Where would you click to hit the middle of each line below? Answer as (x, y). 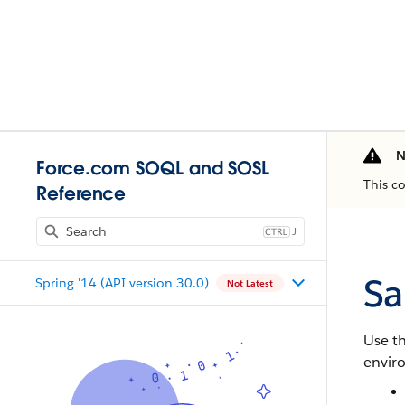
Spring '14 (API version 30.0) (122, 283)
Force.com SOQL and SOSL (153, 168)
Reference (81, 193)
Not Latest (250, 283)
